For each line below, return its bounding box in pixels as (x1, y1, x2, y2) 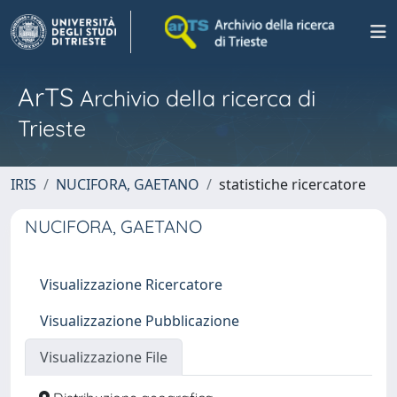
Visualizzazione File (40, 347, 167, 367)
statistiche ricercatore (219, 175, 366, 194)
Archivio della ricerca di (74, 84, 315, 112)
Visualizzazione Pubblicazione (40, 311, 239, 331)
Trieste (18, 114, 86, 142)
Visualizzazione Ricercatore (40, 275, 222, 294)
